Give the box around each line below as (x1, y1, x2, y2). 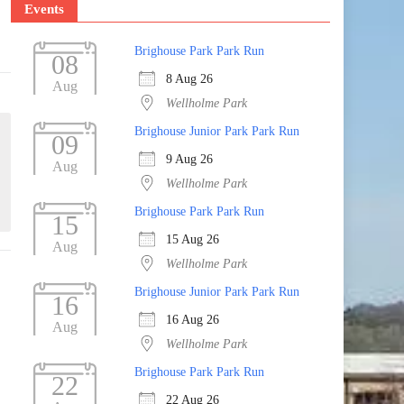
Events (23, 2, 64, 16)
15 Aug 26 (165, 232, 219, 246)
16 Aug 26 (165, 312, 219, 326)
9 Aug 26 (165, 151, 213, 166)
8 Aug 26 (165, 71, 213, 86)
